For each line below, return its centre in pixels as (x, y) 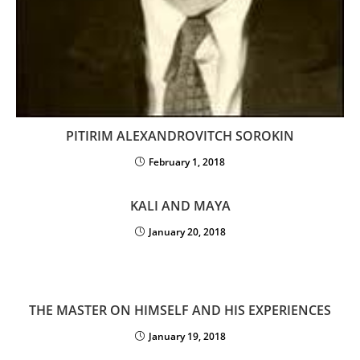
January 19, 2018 (187, 336)
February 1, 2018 (187, 162)
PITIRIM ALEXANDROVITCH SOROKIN (180, 136)
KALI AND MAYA (180, 206)
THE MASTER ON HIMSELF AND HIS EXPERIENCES (180, 310)
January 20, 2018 (187, 232)
